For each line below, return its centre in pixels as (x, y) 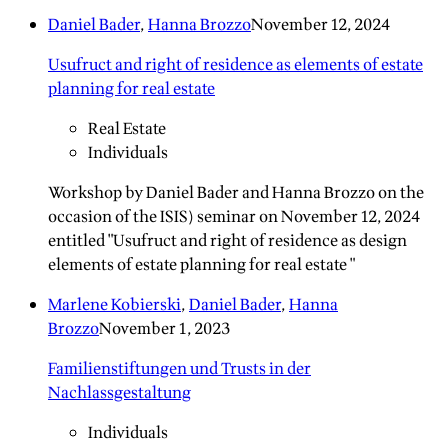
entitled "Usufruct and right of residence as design (227, 241)
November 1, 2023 (164, 329)
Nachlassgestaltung (119, 393)
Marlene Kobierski (114, 305)
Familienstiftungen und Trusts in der (179, 369)
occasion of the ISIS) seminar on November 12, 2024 (234, 217)
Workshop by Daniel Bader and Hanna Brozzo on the (236, 193)
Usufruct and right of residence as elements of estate (235, 65)
